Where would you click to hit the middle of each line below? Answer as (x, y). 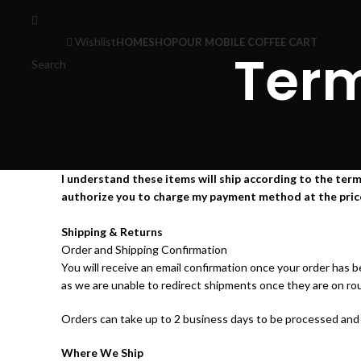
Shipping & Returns (112, 232)
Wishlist (95, 41)
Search (48, 64)
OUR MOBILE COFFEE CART (247, 42)
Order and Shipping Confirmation (144, 250)
